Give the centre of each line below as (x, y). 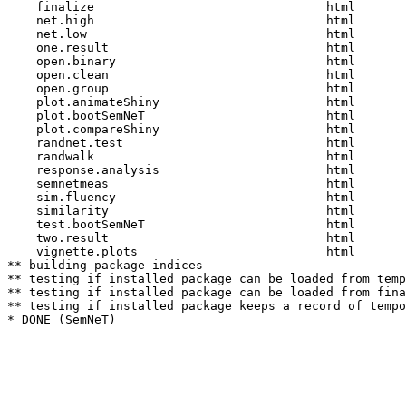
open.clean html (188, 75)
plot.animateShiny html (188, 102)
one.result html (188, 48)
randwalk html (188, 156)
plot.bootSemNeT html (188, 116)
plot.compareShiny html (188, 129)
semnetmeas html (188, 184)
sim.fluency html (188, 197)
